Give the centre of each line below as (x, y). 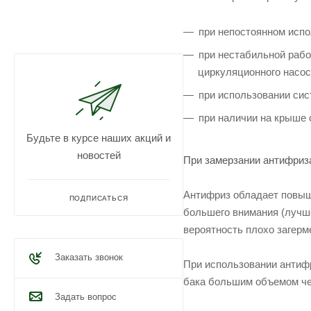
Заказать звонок (89, 257)
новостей (99, 155)
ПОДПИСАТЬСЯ (99, 198)
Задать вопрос (86, 297)
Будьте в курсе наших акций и (99, 138)
